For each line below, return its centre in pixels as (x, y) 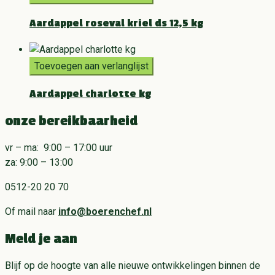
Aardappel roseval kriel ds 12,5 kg (116, 23)
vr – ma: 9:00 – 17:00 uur (59, 148)
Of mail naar (32, 212)
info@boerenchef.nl (105, 212)
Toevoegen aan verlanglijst (91, 66)
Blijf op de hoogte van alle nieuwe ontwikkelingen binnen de (133, 265)
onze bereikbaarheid (71, 121)
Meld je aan (41, 239)
